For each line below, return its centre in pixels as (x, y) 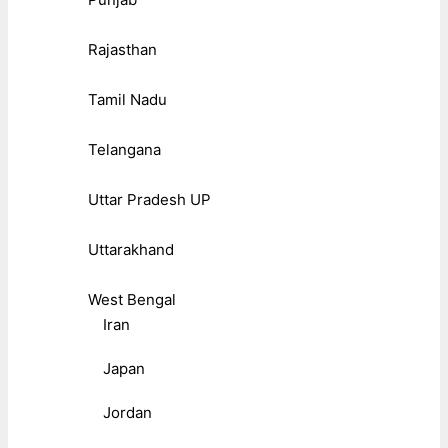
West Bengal (132, 299)
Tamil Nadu (127, 99)
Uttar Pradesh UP (149, 199)
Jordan (127, 412)
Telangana (124, 149)
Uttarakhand (131, 249)
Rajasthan (122, 49)
